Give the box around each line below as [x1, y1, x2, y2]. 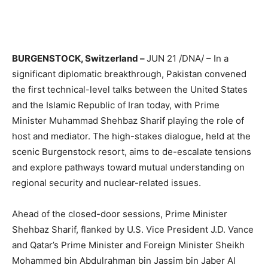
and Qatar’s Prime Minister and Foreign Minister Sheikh [12, 239, 245, 251]
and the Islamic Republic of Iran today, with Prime [12, 99, 220, 111]
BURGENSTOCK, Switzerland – [12, 53, 147, 65]
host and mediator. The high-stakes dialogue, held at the [12, 130, 251, 142]
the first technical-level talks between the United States [12, 84, 248, 96]
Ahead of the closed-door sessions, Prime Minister [12, 208, 227, 220]
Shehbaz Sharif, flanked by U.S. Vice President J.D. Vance [12, 224, 254, 236]
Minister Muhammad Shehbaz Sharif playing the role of [12, 115, 244, 127]
